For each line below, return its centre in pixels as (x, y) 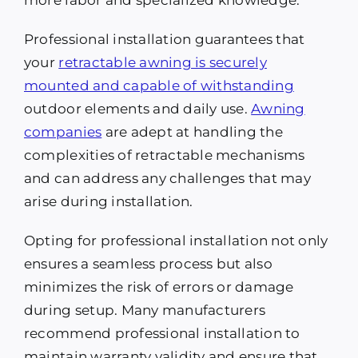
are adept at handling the (192, 132)
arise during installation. (108, 202)
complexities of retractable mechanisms (164, 155)
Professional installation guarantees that (164, 40)
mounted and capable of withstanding (159, 86)
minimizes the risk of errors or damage (159, 287)
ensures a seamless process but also (148, 264)
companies (63, 132)
